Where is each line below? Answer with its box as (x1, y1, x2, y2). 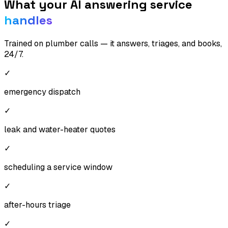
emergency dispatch (4, 86, 80, 97)
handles (4, 12, 52, 28)
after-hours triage (4, 199, 71, 210)
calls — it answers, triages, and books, (78, 38, 222, 49)
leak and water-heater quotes (4, 124, 116, 135)
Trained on (4, 38, 45, 49)
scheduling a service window (4, 161, 112, 173)
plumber (45, 38, 78, 49)
